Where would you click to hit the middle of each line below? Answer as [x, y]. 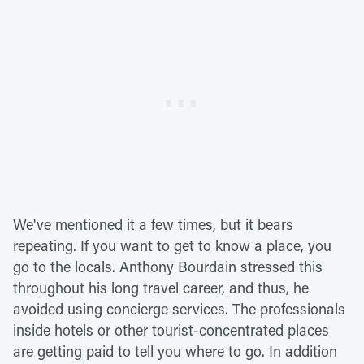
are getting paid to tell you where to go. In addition [175, 351]
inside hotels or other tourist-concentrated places [171, 329]
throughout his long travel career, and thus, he [161, 287]
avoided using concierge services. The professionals [179, 308]
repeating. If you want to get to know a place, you [172, 245]
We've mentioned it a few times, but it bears [153, 224]
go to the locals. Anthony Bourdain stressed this [168, 266]
